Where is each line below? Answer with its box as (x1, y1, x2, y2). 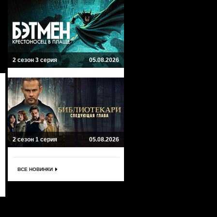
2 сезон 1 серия (13, 136, 57, 143)
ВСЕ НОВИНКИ (17, 167, 53, 172)
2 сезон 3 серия (13, 57, 57, 63)
